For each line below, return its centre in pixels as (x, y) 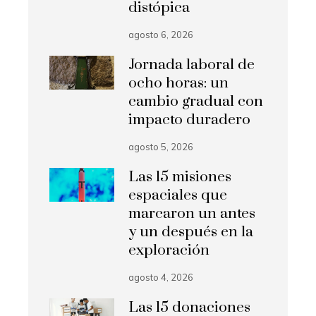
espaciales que (178, 195)
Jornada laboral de (192, 65)
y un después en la (191, 232)
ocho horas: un (179, 83)
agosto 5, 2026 (161, 147)
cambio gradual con (196, 102)
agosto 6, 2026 (161, 35)
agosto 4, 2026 (161, 277)
